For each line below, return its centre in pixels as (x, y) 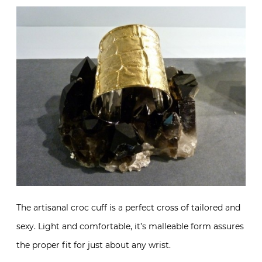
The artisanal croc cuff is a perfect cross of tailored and (128, 207)
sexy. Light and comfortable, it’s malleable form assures (130, 226)
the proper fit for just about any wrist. (94, 245)
